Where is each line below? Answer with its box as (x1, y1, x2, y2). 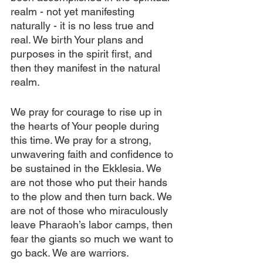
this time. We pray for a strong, (11, 134, 154, 146)
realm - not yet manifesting (11, 5, 137, 18)
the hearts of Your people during (11, 120, 162, 132)
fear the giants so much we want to (11, 232, 176, 245)
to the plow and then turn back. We (11, 190, 175, 203)
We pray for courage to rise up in (11, 106, 165, 118)
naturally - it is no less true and (11, 19, 157, 32)
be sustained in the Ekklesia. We (11, 162, 164, 174)
